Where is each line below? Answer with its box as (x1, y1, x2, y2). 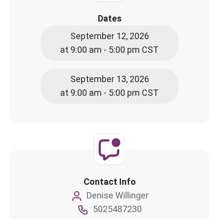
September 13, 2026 (70, 73, 149, 84)
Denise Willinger (86, 190, 149, 200)
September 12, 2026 (70, 30, 149, 41)
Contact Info (83, 176, 136, 187)
